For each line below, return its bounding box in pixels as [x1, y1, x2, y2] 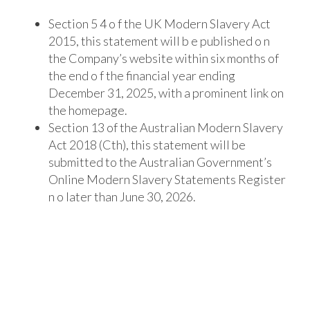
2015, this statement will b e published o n [48, 33, 270, 48]
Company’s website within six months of [66, 50, 279, 66]
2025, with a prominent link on [123, 84, 284, 100]
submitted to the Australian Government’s [48, 154, 272, 170]
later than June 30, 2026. [63, 188, 196, 204]
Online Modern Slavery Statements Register [48, 171, 286, 187]
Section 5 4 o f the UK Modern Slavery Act [48, 15, 271, 31]
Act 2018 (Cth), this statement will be [48, 136, 246, 152]
